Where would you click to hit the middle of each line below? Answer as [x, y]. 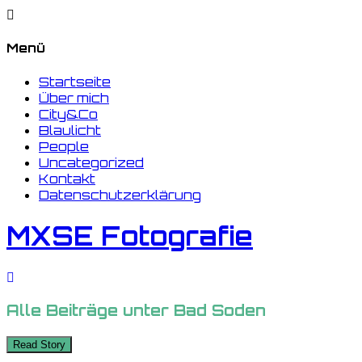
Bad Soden [220, 311]
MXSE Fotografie [130, 236]
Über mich [74, 97]
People [64, 146]
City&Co [68, 114]
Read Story [39, 344]
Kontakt [67, 178]
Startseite [75, 81]
